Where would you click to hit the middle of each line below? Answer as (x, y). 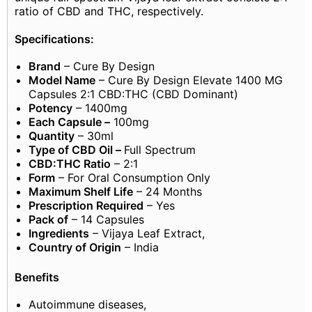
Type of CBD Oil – (76, 150)
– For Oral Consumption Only (133, 178)
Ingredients (59, 234)
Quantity (52, 136)
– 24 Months (167, 192)
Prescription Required (86, 206)
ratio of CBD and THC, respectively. (111, 11)
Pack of (48, 220)
